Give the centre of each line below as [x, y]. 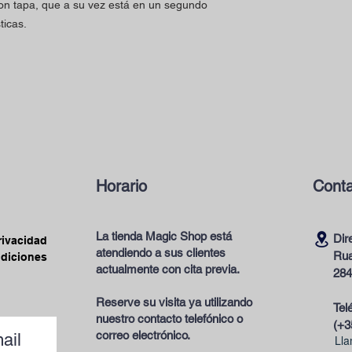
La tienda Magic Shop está [164, 236]
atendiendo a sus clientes [161, 253]
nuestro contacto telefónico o [169, 319]
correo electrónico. [143, 335]
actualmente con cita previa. [168, 269]
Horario [121, 186]
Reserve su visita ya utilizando [174, 302]
